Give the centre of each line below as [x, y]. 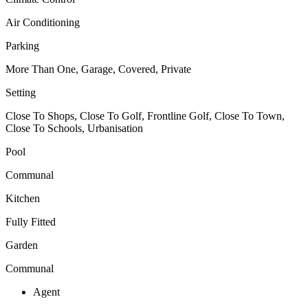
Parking [22, 45]
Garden [22, 245]
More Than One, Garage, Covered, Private [98, 69]
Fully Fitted [31, 221]
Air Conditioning [43, 22]
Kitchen [23, 198]
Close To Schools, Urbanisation [74, 128]
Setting [21, 92]
